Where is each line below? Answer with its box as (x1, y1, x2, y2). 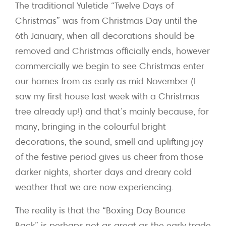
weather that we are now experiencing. (15, 182, 174, 193)
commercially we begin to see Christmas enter (15, 61, 204, 72)
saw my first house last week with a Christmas (15, 91, 200, 102)
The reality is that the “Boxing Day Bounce (15, 205, 186, 216)
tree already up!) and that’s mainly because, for (15, 106, 209, 117)
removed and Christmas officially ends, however (15, 45, 210, 56)
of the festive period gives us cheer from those (15, 151, 203, 162)
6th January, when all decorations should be (15, 30, 195, 41)
